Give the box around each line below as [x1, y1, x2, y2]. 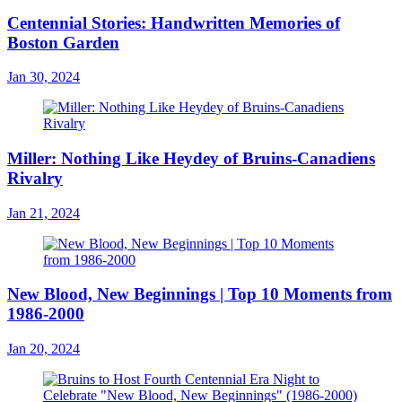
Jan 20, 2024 [7, 341, 80, 357]
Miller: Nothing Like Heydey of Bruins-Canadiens [7, 148, 375, 168]
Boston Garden [7, 32, 119, 52]
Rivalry [7, 168, 63, 188]
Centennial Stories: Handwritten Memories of [7, 13, 340, 32]
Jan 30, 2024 [7, 69, 80, 85]
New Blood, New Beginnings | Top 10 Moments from [7, 284, 392, 304]
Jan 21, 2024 [7, 205, 80, 221]
